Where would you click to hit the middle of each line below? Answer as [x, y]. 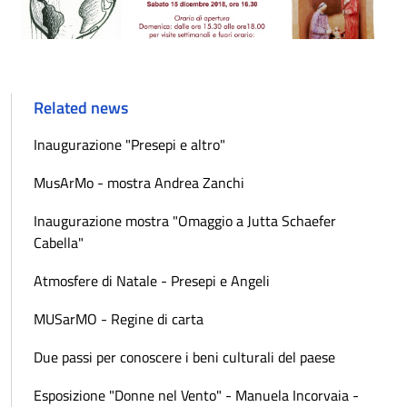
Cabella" [59, 242]
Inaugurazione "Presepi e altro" [129, 144]
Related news [81, 107]
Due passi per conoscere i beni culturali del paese [184, 357]
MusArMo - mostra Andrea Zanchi [139, 182]
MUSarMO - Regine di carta [119, 318]
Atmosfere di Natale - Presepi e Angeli [152, 280]
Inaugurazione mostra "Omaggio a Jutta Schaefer [185, 220]
